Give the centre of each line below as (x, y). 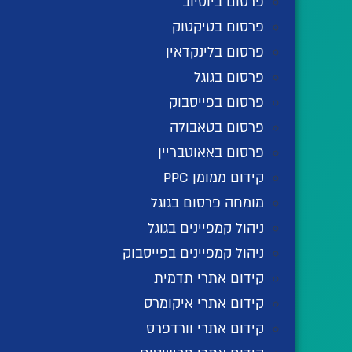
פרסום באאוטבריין (211, 153)
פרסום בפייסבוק (216, 103)
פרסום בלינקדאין (215, 53)
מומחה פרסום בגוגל (207, 203)
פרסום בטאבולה (217, 128)
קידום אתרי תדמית (209, 279)
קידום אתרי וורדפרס (205, 329)
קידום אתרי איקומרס (204, 304)
